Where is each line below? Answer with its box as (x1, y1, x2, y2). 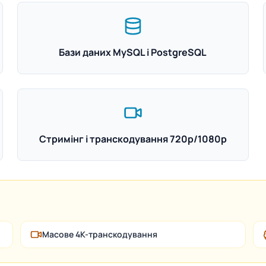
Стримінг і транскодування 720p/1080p (39, 132, 227, 145)
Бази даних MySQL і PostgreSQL (59, 46, 207, 59)
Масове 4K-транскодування (42, 229, 157, 240)
